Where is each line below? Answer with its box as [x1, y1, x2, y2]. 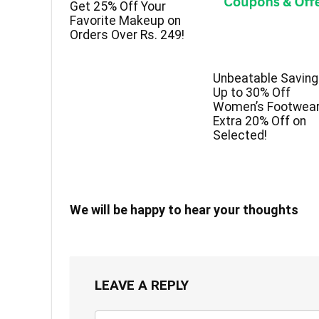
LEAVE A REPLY [95, 276, 189, 293]
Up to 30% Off [213, 85, 291, 100]
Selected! [213, 127, 268, 142]
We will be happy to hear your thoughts [70, 202, 298, 217]
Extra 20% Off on [213, 113, 307, 128]
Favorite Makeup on [70, 14, 182, 28]
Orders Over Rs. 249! [70, 28, 185, 43]
